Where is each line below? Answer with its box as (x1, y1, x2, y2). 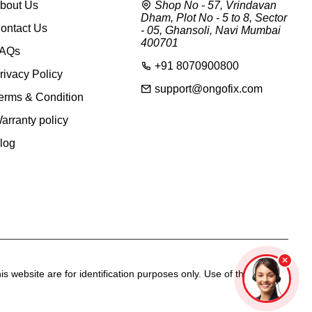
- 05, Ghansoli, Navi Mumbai (140, 24, 281, 36)
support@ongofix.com (151, 83, 263, 95)
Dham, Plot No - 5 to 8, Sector (140, 12, 287, 24)
